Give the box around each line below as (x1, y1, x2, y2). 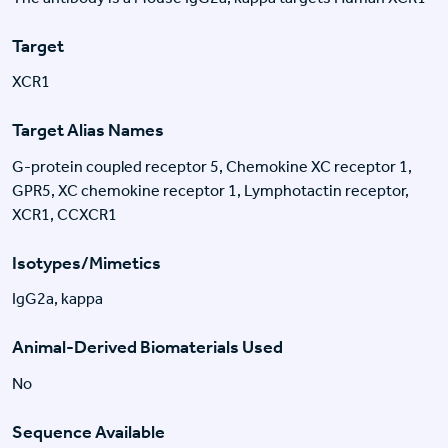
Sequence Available (12, 420, 165, 443)
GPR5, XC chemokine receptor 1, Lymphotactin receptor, (12, 180, 409, 200)
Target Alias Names (12, 119, 164, 142)
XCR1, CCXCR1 (12, 204, 117, 224)
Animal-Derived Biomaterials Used (12, 336, 283, 359)
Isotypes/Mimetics (12, 251, 161, 274)
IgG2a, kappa (12, 289, 103, 309)
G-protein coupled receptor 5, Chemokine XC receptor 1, (12, 156, 412, 176)
